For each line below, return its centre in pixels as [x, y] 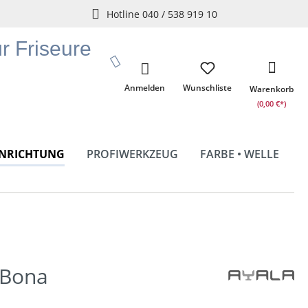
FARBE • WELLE [240, 154]
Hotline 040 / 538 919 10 [162, 14]
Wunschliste [207, 88]
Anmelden [145, 88]
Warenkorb [272, 89]
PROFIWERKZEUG [132, 154]
